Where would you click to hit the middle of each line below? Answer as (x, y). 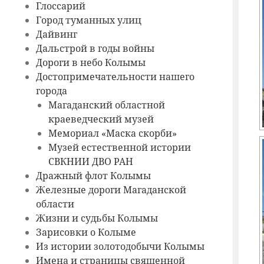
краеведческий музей (101, 119)
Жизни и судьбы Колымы (97, 218)
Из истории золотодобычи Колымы (120, 247)
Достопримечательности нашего (115, 77)
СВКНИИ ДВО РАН (91, 162)
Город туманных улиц (88, 20)
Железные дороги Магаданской (111, 190)
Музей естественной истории (120, 148)
